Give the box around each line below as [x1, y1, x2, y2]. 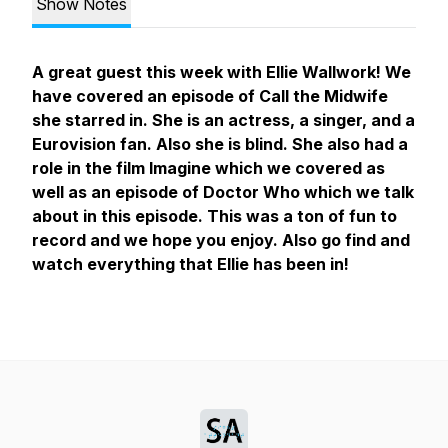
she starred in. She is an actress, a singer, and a [32, 110, 415, 130]
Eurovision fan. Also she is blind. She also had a [32, 134, 408, 154]
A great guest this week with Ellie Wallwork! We [32, 62, 411, 82]
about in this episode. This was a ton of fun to [32, 206, 397, 226]
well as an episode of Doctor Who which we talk [32, 182, 414, 202]
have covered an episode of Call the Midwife [32, 86, 388, 106]
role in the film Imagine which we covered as [32, 158, 385, 178]
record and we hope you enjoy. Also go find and [32, 230, 410, 250]
